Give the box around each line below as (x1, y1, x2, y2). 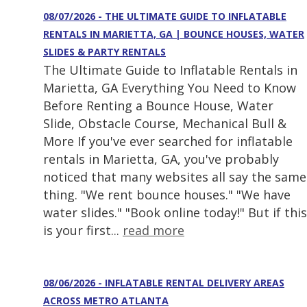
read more (123, 222, 184, 239)
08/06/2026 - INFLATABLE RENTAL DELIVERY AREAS (43, 276, 284, 290)
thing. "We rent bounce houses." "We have (43, 186, 291, 204)
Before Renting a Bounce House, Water (43, 97, 273, 114)
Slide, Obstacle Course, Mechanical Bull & (43, 115, 286, 132)
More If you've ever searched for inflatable (43, 133, 293, 150)
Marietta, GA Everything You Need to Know (43, 79, 296, 97)
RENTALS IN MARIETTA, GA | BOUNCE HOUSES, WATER (43, 27, 304, 41)
